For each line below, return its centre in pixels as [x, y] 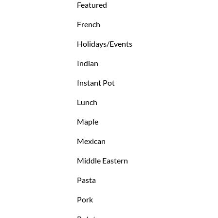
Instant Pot [96, 83]
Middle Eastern [103, 161]
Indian [88, 63]
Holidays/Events [105, 44]
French [89, 24]
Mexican [91, 141]
